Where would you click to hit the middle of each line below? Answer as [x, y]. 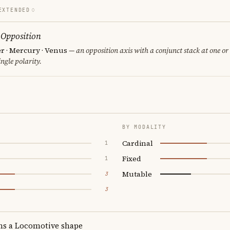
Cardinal [138, 143]
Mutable [137, 174]
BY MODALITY [144, 127]
